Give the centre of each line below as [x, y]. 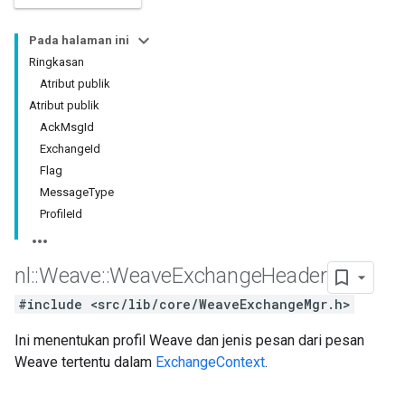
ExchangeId [70, 149]
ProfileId [61, 214]
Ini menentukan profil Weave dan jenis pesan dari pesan [189, 340]
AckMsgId [67, 127]
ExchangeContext [210, 362]
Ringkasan [57, 62]
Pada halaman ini [79, 40]
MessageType [77, 192]
